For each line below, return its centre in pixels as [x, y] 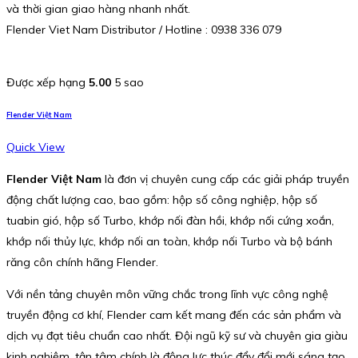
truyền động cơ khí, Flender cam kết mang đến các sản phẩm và [174, 315]
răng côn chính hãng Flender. [82, 262]
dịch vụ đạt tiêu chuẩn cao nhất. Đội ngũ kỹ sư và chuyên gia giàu [177, 336]
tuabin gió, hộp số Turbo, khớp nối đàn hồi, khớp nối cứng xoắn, [170, 221]
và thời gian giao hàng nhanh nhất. [98, 9]
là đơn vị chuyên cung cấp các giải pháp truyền [225, 179]
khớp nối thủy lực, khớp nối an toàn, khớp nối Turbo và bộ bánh [169, 241]
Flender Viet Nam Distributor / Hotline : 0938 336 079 [144, 30]
